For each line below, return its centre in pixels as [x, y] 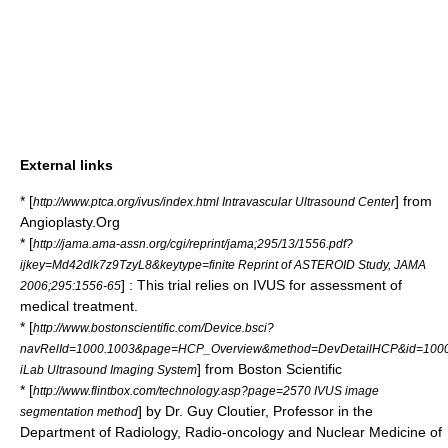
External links [66, 165]
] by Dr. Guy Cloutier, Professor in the [255, 411]
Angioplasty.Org [70, 222]
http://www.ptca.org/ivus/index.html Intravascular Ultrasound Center [214, 201]
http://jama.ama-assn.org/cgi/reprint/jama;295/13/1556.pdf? [193, 243]
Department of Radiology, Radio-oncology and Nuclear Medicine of [231, 432]
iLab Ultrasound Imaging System [108, 369]
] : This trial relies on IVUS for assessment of [261, 285]
